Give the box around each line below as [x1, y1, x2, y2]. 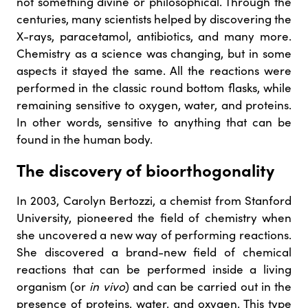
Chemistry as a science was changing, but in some [16, 45, 291, 61]
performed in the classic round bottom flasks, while [16, 79, 291, 96]
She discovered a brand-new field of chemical [16, 243, 291, 260]
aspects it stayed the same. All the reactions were [16, 62, 291, 78]
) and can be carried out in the [124, 278, 292, 294]
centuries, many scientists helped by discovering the [16, 10, 291, 27]
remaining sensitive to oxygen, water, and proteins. [16, 96, 291, 113]
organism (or [16, 278, 90, 294]
